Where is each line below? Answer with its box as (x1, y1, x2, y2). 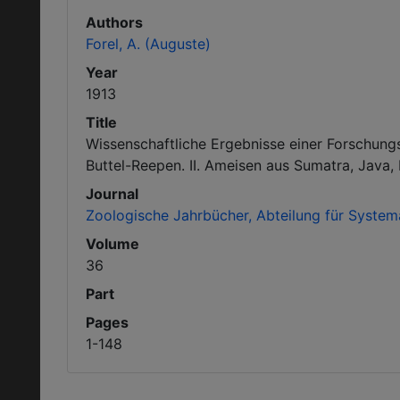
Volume (86, 235, 139, 253)
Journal (86, 185, 138, 203)
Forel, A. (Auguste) (86, 35, 211, 53)
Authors (86, 13, 143, 31)
